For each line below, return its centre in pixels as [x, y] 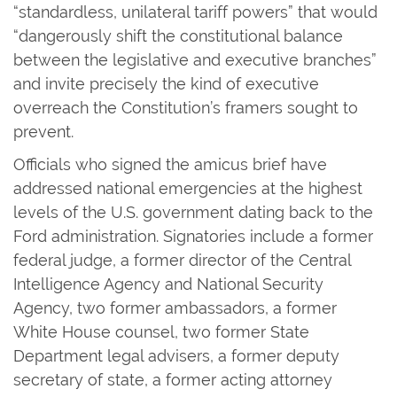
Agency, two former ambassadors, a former [175, 307]
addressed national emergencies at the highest [188, 188]
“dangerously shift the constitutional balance [178, 35]
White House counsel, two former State [161, 331]
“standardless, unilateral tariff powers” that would [195, 12]
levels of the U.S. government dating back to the [193, 212]
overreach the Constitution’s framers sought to [186, 107]
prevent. [43, 131]
